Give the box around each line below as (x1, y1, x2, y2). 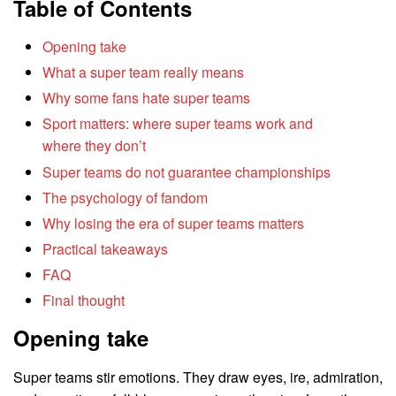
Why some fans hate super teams (42, 88, 251, 109)
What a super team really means (42, 62, 245, 83)
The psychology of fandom (42, 187, 209, 208)
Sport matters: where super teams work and (42, 113, 314, 134)
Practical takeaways (42, 239, 169, 260)
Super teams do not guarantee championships (42, 161, 331, 182)
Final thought (42, 290, 126, 311)
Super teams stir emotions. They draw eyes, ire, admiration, (13, 367, 383, 388)
